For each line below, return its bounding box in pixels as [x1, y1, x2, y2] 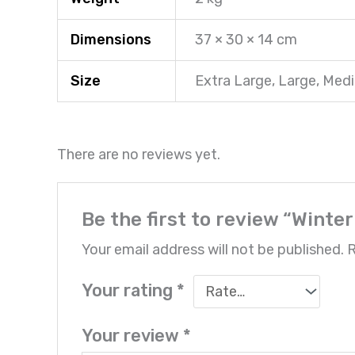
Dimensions [71, 30, 152, 48]
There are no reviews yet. [57, 146, 220, 164]
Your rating [82, 280, 177, 300]
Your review [82, 325, 184, 345]
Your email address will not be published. [82, 240, 345, 258]
